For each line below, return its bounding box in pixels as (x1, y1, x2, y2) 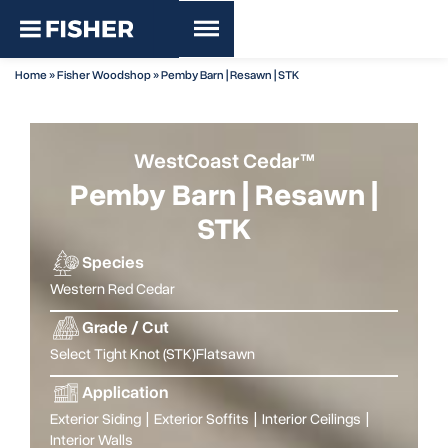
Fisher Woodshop (57, 67, 151, 84)
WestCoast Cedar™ (133, 147, 315, 176)
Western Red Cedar (50, 279, 175, 300)
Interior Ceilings (262, 409, 361, 430)
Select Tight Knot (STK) (50, 344, 196, 365)
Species (82, 251, 144, 275)
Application (82, 381, 169, 405)
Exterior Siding (50, 409, 141, 430)
